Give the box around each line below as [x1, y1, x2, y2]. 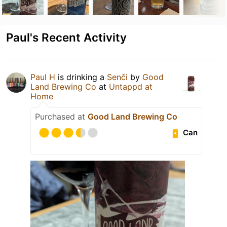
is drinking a [55, 71, 107, 82]
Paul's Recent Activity [6, 30, 127, 44]
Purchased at [35, 111, 88, 122]
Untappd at [109, 81, 153, 92]
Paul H [30, 71, 55, 82]
